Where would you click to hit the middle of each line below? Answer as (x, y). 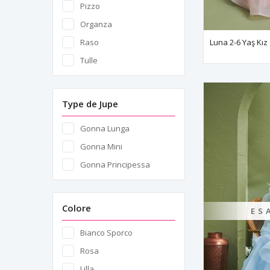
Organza (96, 24)
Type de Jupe (90, 104)
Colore (77, 208)
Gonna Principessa (115, 165)
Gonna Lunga (105, 128)
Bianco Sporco (106, 233)
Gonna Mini (101, 146)
